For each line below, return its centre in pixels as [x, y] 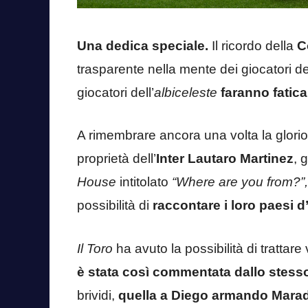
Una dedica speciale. [143, 45]
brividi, [98, 295]
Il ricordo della [253, 45]
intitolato [144, 182]
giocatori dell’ [115, 92]
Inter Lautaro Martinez [225, 159]
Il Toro [95, 248]
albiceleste [186, 92]
